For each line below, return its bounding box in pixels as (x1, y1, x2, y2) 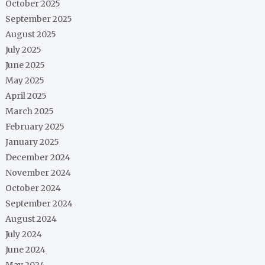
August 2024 (5, 214, 57, 224)
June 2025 (5, 60, 46, 70)
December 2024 (5, 152, 71, 163)
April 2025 (5, 91, 47, 101)
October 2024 (5, 183, 62, 193)
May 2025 (5, 75, 45, 86)
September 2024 (5, 198, 73, 209)
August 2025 (5, 29, 57, 40)
